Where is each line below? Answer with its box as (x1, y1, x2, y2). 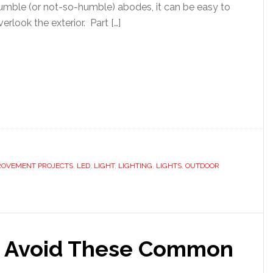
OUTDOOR (185, 161, 219, 170)
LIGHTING (118, 161, 152, 170)
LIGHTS (156, 161, 182, 170)
